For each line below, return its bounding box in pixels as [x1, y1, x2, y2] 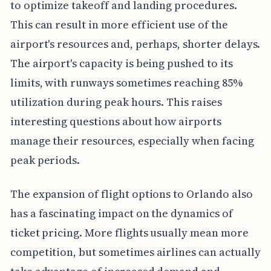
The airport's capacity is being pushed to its [10, 56, 233, 71]
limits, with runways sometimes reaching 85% [10, 75, 243, 91]
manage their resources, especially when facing [10, 133, 254, 149]
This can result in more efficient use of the [10, 17, 228, 33]
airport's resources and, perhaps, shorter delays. [10, 36, 261, 52]
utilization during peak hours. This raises [10, 94, 222, 110]
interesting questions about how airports [10, 114, 221, 129]
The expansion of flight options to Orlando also [10, 186, 253, 202]
